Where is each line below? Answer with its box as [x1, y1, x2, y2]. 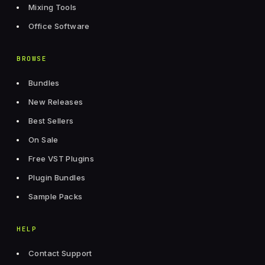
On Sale [28, 135, 59, 145]
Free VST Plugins [28, 154, 94, 164]
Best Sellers [28, 116, 74, 126]
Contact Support [28, 248, 92, 258]
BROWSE [17, 54, 47, 63]
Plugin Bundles [28, 173, 86, 183]
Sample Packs [28, 192, 83, 202]
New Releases [28, 97, 83, 107]
